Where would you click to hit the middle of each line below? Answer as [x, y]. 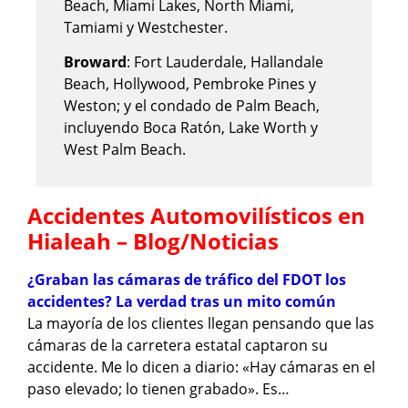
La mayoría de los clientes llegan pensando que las [201, 324]
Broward [95, 61]
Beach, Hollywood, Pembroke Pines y [190, 83]
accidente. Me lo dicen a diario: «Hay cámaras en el [201, 367]
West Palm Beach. [125, 149]
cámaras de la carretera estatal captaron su [178, 346]
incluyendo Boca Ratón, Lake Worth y [191, 127]
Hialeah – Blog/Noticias [153, 241]
